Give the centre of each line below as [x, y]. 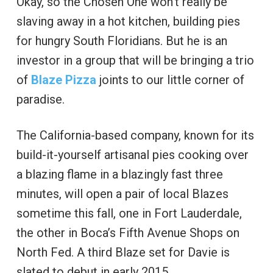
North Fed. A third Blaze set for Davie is [123, 253]
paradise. [40, 100]
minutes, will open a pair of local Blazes [122, 194]
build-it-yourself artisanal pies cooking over [132, 155]
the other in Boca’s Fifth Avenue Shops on [128, 233]
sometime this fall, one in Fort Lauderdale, [129, 214]
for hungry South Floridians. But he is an [122, 41]
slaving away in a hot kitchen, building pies [128, 22]
